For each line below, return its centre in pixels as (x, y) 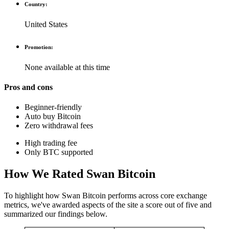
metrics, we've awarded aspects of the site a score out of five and (108, 205)
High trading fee (51, 143)
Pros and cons (28, 87)
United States (46, 24)
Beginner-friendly (53, 107)
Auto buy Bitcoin (53, 117)
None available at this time (67, 67)
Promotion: (39, 47)
